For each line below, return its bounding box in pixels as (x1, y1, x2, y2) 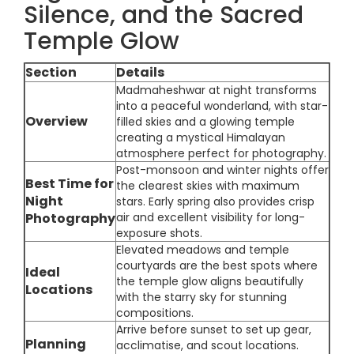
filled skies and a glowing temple (116, 114, 295, 130)
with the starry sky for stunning (116, 289, 287, 305)
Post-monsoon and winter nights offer (116, 162, 329, 178)
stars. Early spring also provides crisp (116, 194, 314, 209)
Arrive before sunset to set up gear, (116, 322, 311, 337)
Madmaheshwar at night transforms (116, 82, 317, 98)
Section (25, 63, 77, 81)
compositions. (116, 305, 194, 321)
